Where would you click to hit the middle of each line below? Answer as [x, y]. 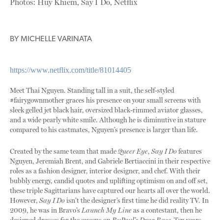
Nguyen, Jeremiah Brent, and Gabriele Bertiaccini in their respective [110, 162]
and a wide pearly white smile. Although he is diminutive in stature [108, 120]
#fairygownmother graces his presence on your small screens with [105, 101]
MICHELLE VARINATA [56, 39]
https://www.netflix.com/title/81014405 [70, 70]
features [189, 152]
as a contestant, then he [167, 211]
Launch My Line [107, 211]
